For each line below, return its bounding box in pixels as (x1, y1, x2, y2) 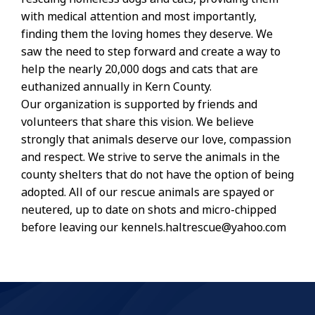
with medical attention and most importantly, (21, 8, 257, 25)
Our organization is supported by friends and (21, 96, 257, 113)
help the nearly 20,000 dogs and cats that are (21, 61, 258, 78)
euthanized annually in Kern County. (21, 79, 212, 96)
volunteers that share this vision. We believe (21, 114, 254, 131)
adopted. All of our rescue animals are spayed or (21, 184, 274, 201)
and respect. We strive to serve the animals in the (21, 149, 280, 166)
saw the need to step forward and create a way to (21, 44, 281, 60)
